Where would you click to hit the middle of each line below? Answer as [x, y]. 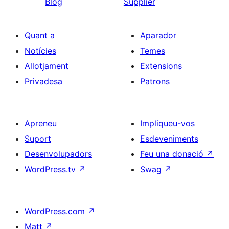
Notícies [40, 51]
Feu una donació [173, 154]
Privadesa [43, 81]
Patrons [155, 81]
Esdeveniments [169, 139]
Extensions [161, 66]
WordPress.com [56, 211]
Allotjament [47, 66]
